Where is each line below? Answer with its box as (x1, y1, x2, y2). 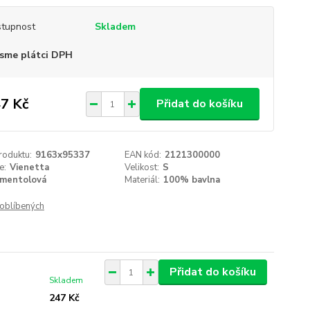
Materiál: (125, 174, 161, 186)
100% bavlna (163, 174, 221, 186)
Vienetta (9, 161, 49, 174)
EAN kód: (125, 149, 162, 161)
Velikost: (125, 161, 160, 174)
